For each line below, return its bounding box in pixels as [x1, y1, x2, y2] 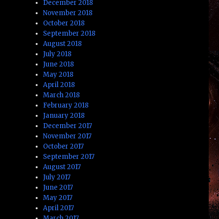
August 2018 [43, 39, 82, 48]
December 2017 [43, 121, 92, 130]
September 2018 [43, 29, 96, 38]
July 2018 [43, 49, 72, 58]
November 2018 [43, 8, 93, 17]
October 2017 [43, 142, 84, 151]
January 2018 [43, 111, 85, 120]
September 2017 [43, 152, 95, 161]
